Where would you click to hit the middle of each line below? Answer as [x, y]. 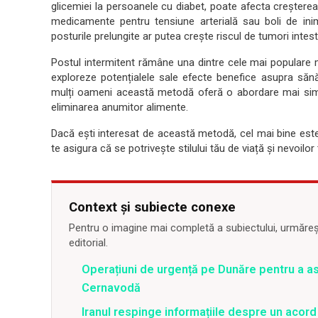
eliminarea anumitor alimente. [120, 107]
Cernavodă [111, 288]
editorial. [88, 243]
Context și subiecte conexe [152, 207]
